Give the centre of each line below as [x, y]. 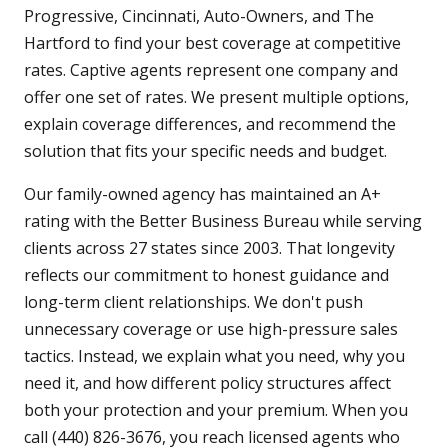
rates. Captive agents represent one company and [211, 70]
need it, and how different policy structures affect [207, 383]
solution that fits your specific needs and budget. [205, 151]
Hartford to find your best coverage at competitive [212, 43]
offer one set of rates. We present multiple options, [216, 97]
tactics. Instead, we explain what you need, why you [214, 356]
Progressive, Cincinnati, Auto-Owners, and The [199, 16]
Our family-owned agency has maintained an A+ [202, 194]
